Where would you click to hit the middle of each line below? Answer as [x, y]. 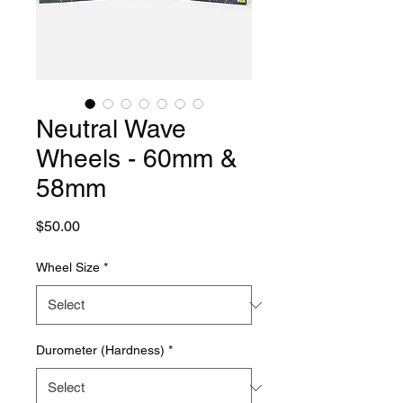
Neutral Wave [111, 129]
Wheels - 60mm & [137, 159]
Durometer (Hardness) [100, 350]
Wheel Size [68, 268]
